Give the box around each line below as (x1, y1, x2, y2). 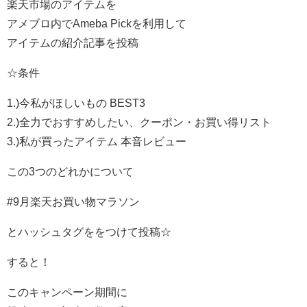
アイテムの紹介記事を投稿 (7, 37, 138, 49)
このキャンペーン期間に (7, 286, 127, 298)
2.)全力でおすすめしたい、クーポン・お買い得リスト (7, 116, 271, 128)
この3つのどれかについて (7, 166, 134, 177)
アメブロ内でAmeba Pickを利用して (7, 18, 186, 29)
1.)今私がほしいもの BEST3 (7, 97, 145, 109)
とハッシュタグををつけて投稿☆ (7, 226, 171, 238)
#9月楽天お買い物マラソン (7, 196, 140, 208)
